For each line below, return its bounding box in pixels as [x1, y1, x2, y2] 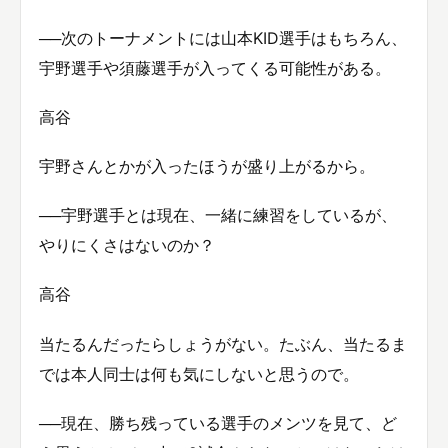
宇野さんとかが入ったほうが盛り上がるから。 [39, 155, 375, 176]
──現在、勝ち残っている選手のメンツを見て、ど [39, 412, 397, 433]
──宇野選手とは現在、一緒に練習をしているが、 [39, 205, 397, 226]
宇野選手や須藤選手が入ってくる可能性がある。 [39, 57, 391, 78]
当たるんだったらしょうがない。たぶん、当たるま [39, 333, 407, 354]
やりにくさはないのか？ [39, 235, 215, 256]
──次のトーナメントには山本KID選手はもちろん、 [39, 27, 407, 48]
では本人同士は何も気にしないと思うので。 [39, 363, 359, 384]
